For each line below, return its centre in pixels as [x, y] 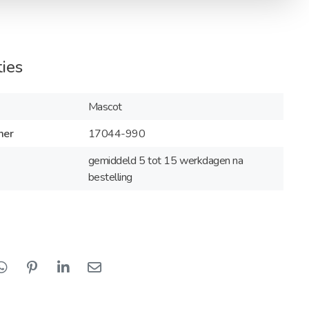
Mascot [105, 107]
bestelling [110, 177]
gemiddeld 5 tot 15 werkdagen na [166, 160]
